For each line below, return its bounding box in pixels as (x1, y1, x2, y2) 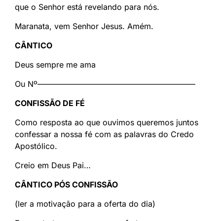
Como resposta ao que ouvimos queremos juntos (15, 117, 198, 128)
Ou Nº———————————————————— (15, 79, 195, 89)
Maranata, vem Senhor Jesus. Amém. (15, 21, 153, 32)
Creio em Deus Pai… (15, 160, 91, 171)
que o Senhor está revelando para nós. (15, 2, 159, 12)
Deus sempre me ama (15, 60, 96, 70)
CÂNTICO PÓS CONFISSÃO (15, 180, 118, 190)
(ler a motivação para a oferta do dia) (15, 199, 155, 209)
